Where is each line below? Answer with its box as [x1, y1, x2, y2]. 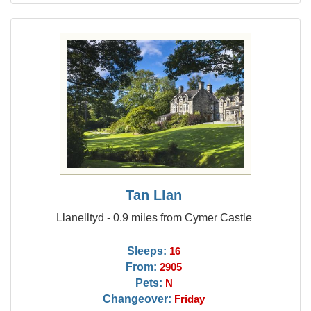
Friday [174, 294, 205, 305]
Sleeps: [127, 244, 167, 257]
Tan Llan [126, 187, 183, 203]
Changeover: [103, 292, 172, 305]
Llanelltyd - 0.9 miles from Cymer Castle [56, 211, 252, 224]
